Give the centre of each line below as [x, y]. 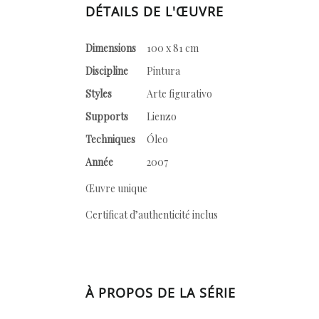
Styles [99, 94]
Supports [107, 116]
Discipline [107, 71]
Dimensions [111, 48]
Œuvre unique [116, 188]
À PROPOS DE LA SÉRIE [161, 293]
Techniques [110, 139]
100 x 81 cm [173, 48]
